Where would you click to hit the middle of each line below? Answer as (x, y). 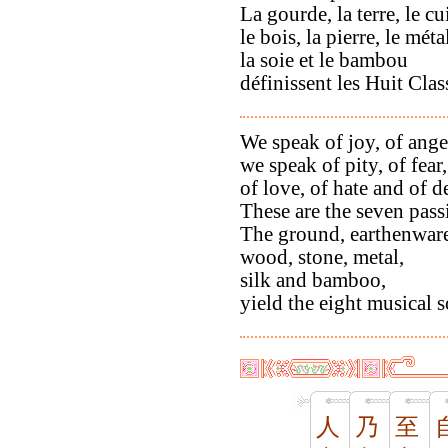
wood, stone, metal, (322, 257)
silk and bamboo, (313, 280)
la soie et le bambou (324, 60)
